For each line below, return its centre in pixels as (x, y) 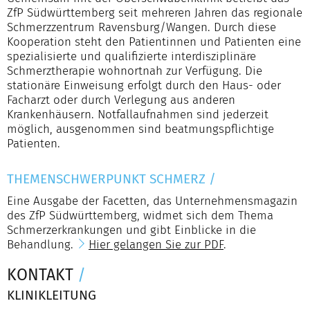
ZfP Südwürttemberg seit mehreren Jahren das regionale (155, 12)
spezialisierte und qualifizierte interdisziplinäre (131, 56)
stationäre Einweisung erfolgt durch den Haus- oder (144, 85)
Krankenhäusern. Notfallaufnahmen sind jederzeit (138, 114)
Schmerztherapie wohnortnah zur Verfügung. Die (135, 71)
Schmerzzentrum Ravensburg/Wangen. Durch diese (142, 27)
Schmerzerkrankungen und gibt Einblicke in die (131, 230)
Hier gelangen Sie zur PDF (156, 244)
